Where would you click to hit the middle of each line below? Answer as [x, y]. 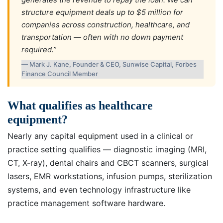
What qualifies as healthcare [80, 105]
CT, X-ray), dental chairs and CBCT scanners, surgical [108, 163]
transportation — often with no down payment [102, 37]
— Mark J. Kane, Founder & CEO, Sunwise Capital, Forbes [109, 64]
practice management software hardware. [86, 203]
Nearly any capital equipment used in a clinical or [100, 136]
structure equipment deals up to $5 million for [102, 12]
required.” [39, 49]
